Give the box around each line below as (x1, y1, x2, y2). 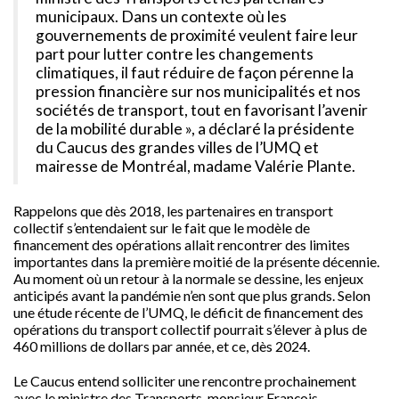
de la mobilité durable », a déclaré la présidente (36, 119, 354, 138)
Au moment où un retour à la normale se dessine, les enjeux (13, 270, 363, 287)
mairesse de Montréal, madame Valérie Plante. (36, 157, 355, 175)
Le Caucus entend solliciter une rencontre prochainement (13, 372, 356, 389)
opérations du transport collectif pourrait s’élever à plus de (13, 321, 367, 338)
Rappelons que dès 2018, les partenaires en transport (13, 202, 333, 219)
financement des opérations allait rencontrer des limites (13, 236, 350, 253)
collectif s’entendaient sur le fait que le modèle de (13, 219, 310, 236)
